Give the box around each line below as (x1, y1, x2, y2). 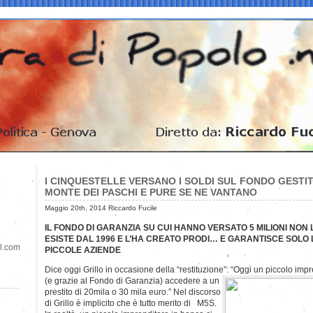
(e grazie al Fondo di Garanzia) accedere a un (45, 275, 219, 286)
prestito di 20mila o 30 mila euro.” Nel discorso (45, 286, 221, 297)
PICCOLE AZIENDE (45, 245, 121, 255)
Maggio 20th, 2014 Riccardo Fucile (45, 203, 157, 212)
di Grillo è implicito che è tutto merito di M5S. (45, 298, 217, 308)
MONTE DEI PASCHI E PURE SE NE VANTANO (45, 186, 257, 198)
